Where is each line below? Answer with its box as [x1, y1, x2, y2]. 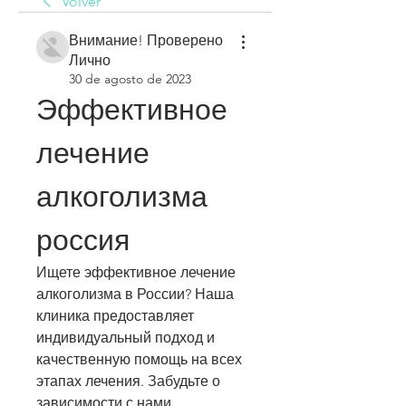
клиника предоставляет [36, 307, 194, 324]
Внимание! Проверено [69, 32, 223, 49]
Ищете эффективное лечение [36, 264, 236, 281]
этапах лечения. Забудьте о [36, 372, 220, 390]
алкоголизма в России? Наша [36, 285, 234, 303]
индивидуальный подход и [36, 329, 215, 346]
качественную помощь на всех [36, 351, 242, 368]
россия [36, 223, 130, 257]
